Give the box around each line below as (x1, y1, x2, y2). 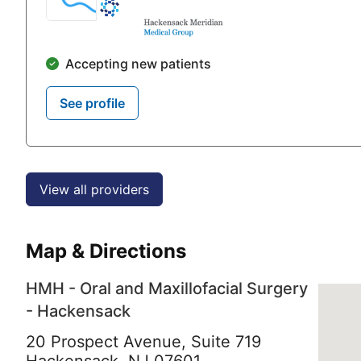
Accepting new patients (65, 55, 211, 72)
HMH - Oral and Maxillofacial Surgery (26, 278, 308, 298)
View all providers (39, 180, 149, 197)
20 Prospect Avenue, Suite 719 (26, 331, 261, 351)
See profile (60, 94, 125, 111)
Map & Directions (26, 239, 186, 263)
